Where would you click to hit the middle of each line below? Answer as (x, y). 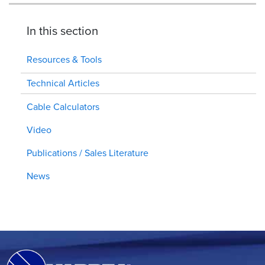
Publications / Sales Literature (88, 153)
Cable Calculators (63, 106)
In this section (62, 30)
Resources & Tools (64, 59)
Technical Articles (63, 83)
